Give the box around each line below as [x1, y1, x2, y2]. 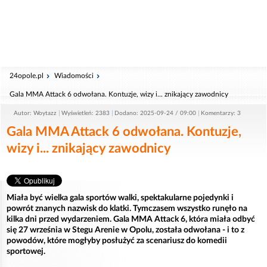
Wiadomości [54, 72, 94, 79]
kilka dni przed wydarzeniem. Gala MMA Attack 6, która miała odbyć [7, 215, 255, 223]
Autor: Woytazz [14, 110, 57, 116]
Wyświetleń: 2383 [61, 110, 110, 116]
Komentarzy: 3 [201, 110, 241, 116]
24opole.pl [10, 72, 44, 79]
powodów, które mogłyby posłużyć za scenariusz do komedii [7, 237, 227, 245]
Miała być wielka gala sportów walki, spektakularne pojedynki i [7, 194, 234, 202]
